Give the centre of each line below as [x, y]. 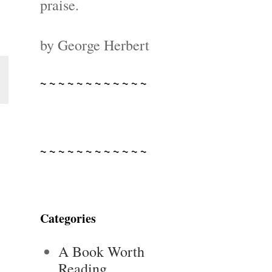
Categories [68, 218]
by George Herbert [95, 45]
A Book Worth [101, 251]
